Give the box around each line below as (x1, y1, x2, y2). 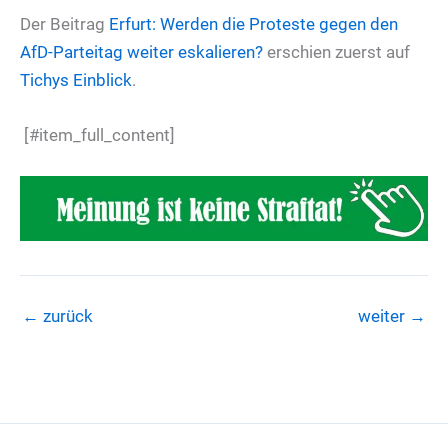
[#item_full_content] (20, 124, 175, 145)
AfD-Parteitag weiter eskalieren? (20, 41, 263, 62)
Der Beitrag (20, 13, 109, 34)
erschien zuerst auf (263, 41, 410, 62)
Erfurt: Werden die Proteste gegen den (109, 13, 398, 34)
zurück (39, 305, 93, 326)
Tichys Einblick (20, 69, 132, 90)
